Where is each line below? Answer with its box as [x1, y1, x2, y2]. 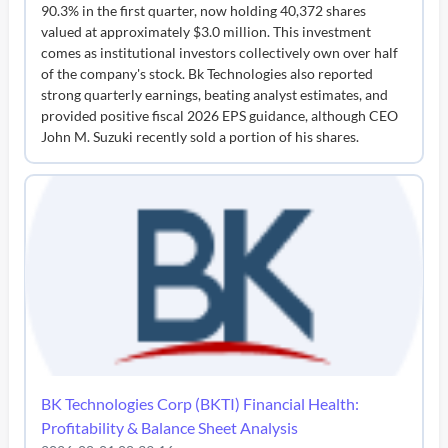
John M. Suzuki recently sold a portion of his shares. [41, 127, 360, 145]
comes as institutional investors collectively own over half [41, 43, 399, 61]
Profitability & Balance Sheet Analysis [41, 417, 299, 437]
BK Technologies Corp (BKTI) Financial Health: [41, 393, 360, 413]
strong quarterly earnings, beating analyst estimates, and [41, 85, 389, 103]
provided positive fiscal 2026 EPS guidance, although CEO [41, 106, 399, 124]
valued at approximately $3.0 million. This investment [41, 22, 372, 40]
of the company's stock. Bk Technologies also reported [41, 64, 374, 82]
